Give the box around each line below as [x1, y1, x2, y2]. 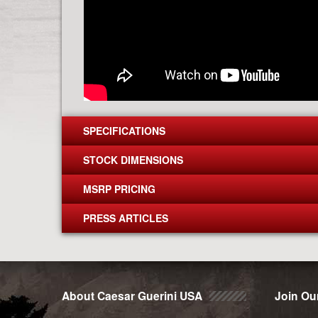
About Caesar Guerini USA [62, 287, 202, 304]
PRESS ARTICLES [83, 210, 168, 225]
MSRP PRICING [83, 181, 155, 196]
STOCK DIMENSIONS [83, 152, 183, 167]
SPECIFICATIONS [83, 123, 165, 138]
